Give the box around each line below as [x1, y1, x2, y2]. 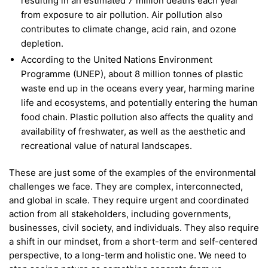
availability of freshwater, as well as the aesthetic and [21, 126, 245, 138]
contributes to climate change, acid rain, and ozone [21, 23, 236, 35]
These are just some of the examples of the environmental [9, 167, 256, 179]
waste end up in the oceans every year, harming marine [21, 83, 255, 95]
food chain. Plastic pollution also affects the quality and [21, 111, 253, 123]
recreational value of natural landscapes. [21, 140, 192, 152]
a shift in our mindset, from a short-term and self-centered [9, 236, 257, 248]
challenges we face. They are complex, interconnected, [9, 181, 243, 193]
